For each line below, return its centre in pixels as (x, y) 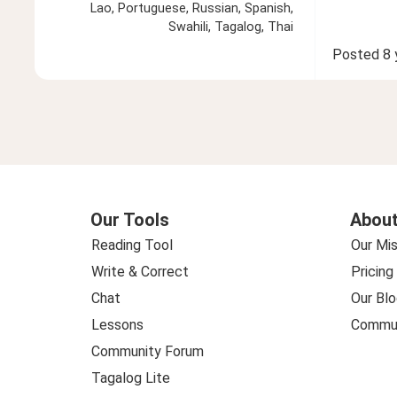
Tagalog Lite (131, 378)
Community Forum (148, 351)
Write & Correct (140, 271)
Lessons (117, 324)
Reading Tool (132, 245)
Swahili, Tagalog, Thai (230, 27)
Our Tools (130, 219)
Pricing (372, 271)
